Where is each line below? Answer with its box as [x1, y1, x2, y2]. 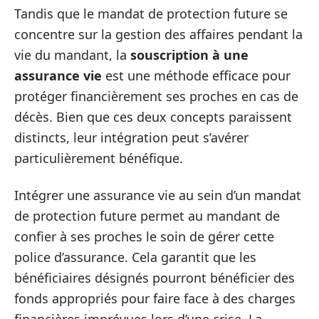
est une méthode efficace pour [102, 67, 291, 84]
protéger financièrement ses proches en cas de [14, 88, 298, 105]
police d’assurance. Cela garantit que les [14, 248, 256, 266]
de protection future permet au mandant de [14, 206, 280, 224]
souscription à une [130, 46, 249, 63]
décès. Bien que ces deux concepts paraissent [14, 108, 292, 125]
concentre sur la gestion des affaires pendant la [14, 26, 303, 43]
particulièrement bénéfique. [14, 150, 183, 167]
